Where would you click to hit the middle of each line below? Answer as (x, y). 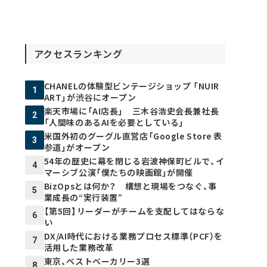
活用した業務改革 (79, 248)
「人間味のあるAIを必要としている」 (114, 122)
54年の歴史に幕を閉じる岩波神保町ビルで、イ (134, 161)
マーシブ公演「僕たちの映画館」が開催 (118, 173)
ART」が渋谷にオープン (90, 97)
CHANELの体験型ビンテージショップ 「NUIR (131, 86)
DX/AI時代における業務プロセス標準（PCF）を (133, 236)
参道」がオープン (77, 148)
